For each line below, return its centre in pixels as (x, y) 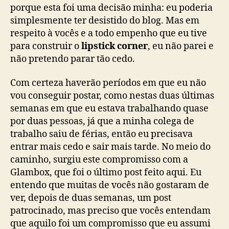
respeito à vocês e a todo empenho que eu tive (109, 33)
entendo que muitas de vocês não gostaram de (110, 185)
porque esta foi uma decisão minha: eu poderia (111, 8)
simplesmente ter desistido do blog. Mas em (105, 20)
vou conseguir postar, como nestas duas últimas (112, 96)
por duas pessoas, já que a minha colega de (102, 121)
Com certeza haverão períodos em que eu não (108, 83)
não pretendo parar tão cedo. (73, 59)
